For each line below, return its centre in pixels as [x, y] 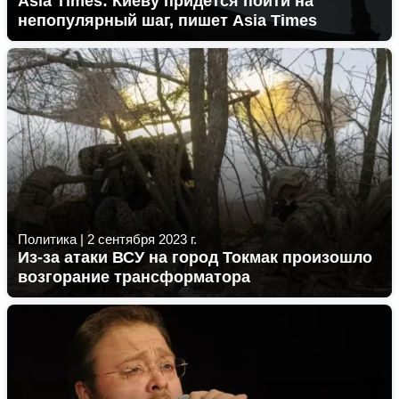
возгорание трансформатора [134, 277]
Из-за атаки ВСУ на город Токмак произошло [195, 257]
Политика [47, 239]
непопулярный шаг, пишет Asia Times [167, 20]
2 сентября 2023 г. [142, 239]
